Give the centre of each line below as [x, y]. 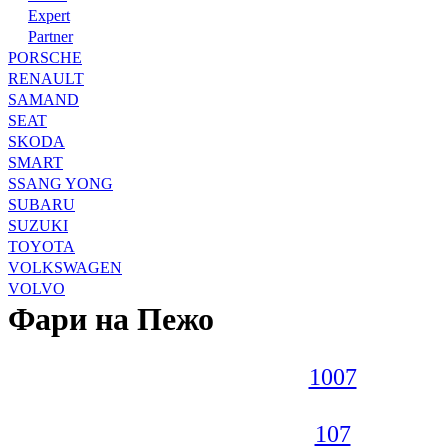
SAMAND [43, 99]
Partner [50, 36]
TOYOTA [41, 246]
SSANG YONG [60, 183]
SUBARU [41, 204]
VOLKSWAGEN [65, 267]
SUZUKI [38, 225]
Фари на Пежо [111, 318]
